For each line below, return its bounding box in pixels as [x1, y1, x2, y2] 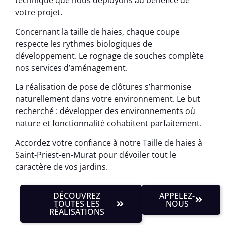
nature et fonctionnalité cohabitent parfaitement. [15, 118, 202, 129]
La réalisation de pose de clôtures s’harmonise [15, 81, 191, 93]
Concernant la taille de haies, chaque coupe [15, 26, 180, 37]
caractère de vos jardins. [15, 161, 108, 172]
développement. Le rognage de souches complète [15, 50, 204, 61]
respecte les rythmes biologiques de [15, 38, 152, 49]
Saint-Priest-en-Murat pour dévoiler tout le [15, 149, 176, 160]
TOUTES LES [54, 198, 100, 209]
